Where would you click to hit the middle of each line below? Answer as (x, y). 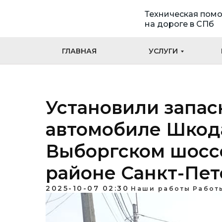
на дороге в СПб (179, 24)
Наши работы (161, 189)
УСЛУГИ (163, 51)
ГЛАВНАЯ (79, 51)
